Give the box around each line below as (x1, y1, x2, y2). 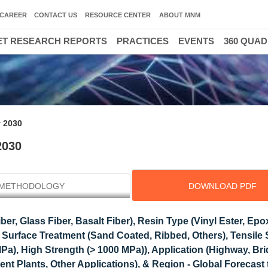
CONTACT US (34, 11, 77, 19)
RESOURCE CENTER (85, 11, 151, 19)
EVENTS (178, 36, 214, 46)
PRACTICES (117, 36, 169, 46)
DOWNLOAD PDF (188, 181, 257, 191)
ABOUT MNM (159, 11, 200, 19)
